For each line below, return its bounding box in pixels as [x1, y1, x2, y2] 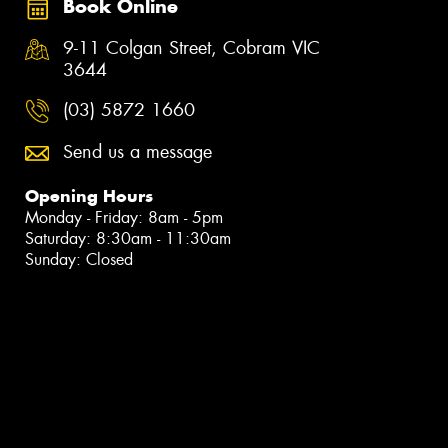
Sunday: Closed [25, 248, 133, 270]
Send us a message [63, 139, 212, 164]
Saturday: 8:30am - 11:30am [25, 227, 231, 249]
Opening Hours [25, 184, 153, 207]
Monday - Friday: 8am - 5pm [25, 206, 223, 228]
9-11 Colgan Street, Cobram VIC [63, 36, 320, 61]
